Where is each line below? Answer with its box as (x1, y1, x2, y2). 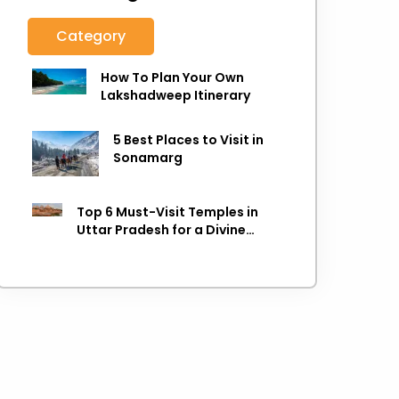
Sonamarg (113, 149, 183, 167)
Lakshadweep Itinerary (101, 86, 251, 104)
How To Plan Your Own (101, 69, 245, 86)
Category (56, 26, 126, 46)
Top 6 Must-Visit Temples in (76, 202, 258, 221)
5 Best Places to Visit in (113, 131, 265, 149)
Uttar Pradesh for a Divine (76, 220, 246, 239)
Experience (76, 238, 148, 256)
